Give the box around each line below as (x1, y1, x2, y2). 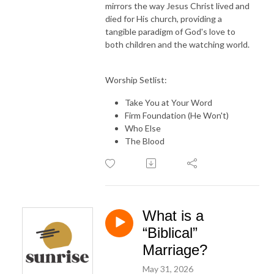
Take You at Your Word (125, 97, 212, 108)
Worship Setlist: (105, 74, 167, 85)
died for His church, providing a (105, 13, 222, 24)
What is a (143, 207, 204, 224)
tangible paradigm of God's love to (105, 26, 235, 37)
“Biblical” (143, 224, 198, 241)
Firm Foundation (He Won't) (125, 109, 229, 120)
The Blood (125, 135, 165, 146)
